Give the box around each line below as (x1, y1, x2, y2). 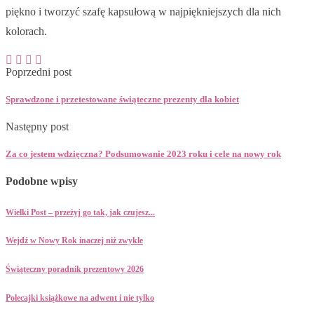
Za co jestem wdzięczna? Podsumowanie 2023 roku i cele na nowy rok (6, 149, 281, 160)
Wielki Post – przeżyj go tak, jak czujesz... (6, 207, 155, 217)
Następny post (6, 120, 69, 132)
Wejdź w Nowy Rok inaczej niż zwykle (6, 235, 143, 246)
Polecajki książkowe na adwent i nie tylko (6, 292, 154, 303)
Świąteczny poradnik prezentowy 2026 (6, 264, 144, 275)
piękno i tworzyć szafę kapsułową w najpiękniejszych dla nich (6, 6, 281, 18)
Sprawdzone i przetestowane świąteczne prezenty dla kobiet (6, 93, 239, 104)
